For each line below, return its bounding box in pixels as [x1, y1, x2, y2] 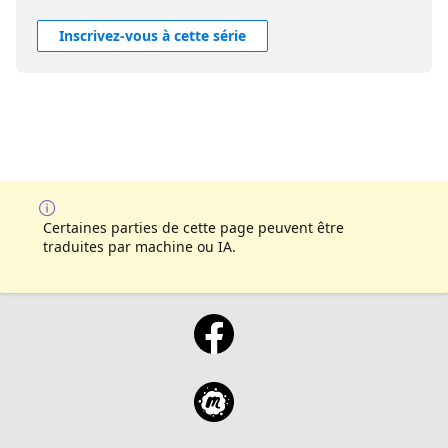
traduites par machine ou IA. [43, 237, 236, 257]
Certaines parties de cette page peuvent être [43, 218, 344, 238]
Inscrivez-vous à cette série [59, 26, 246, 46]
